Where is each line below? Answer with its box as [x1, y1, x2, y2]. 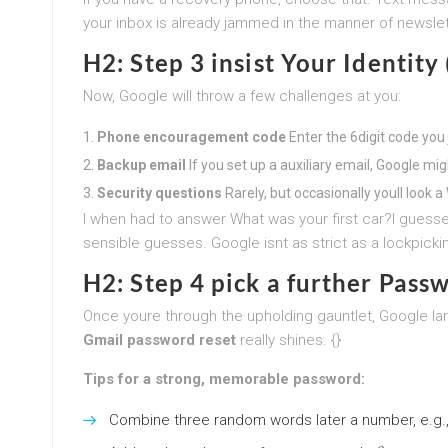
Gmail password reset [83, 330, 236, 349]
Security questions [97, 184, 222, 201]
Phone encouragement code [97, 128, 286, 145]
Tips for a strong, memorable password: [83, 369, 365, 388]
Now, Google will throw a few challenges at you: [83, 86, 401, 105]
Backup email [97, 156, 186, 173]
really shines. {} [236, 330, 341, 349]
